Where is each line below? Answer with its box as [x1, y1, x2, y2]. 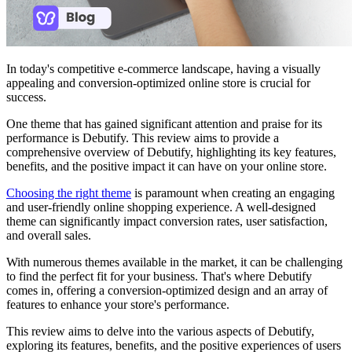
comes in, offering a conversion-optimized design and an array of [6, 283, 328, 297]
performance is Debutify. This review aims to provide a [6, 130, 279, 145]
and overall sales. [6, 228, 91, 242]
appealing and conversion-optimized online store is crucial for [6, 75, 310, 90]
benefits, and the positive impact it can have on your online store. [6, 159, 327, 173]
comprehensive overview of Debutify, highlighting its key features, [6, 145, 336, 159]
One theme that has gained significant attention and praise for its [6, 116, 322, 130]
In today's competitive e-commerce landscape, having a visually [6, 61, 321, 75]
